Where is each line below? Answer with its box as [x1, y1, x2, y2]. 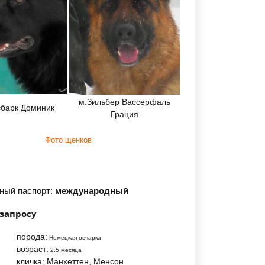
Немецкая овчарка [47, 234, 101, 241]
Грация [111, 109, 138, 119]
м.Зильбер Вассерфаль [79, 97, 170, 106]
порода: [17, 232, 47, 241]
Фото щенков [45, 135, 92, 144]
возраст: [17, 244, 49, 254]
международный [55, 186, 128, 196]
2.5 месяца [49, 247, 82, 253]
